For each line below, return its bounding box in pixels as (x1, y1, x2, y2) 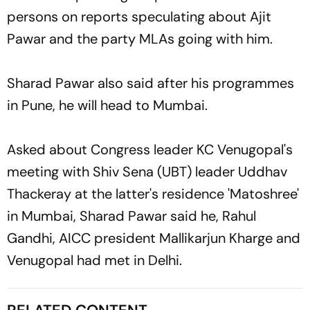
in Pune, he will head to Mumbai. (7, 95, 208, 114)
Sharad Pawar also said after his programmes (7, 73, 294, 92)
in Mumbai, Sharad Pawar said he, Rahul (7, 206, 256, 225)
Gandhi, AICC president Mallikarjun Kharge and (7, 228, 300, 247)
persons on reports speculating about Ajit (7, 7, 271, 26)
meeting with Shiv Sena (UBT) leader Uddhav (7, 162, 287, 181)
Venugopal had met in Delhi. (7, 250, 210, 269)
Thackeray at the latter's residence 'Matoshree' (7, 184, 299, 203)
